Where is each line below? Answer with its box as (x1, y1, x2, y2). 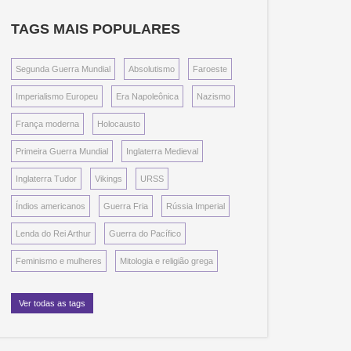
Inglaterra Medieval (126, 147, 199, 157)
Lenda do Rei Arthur (16, 229, 92, 239)
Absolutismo (128, 64, 175, 74)
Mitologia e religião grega (120, 256, 214, 266)
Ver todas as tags (19, 299, 86, 309)
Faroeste (193, 64, 228, 74)
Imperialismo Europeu (16, 92, 99, 102)
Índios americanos (16, 201, 86, 212)
